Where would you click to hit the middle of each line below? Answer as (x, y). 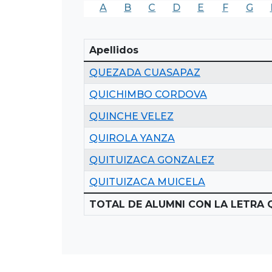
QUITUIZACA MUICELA (147, 182)
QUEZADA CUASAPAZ (145, 72)
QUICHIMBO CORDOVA (148, 94)
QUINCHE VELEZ (131, 116)
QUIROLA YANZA (132, 138)
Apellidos (114, 50)
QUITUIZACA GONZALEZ (152, 160)
